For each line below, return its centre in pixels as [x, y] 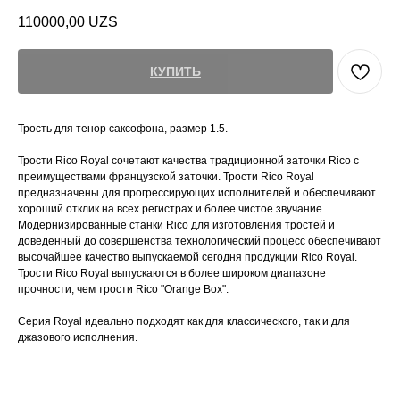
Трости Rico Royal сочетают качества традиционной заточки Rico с [188, 161]
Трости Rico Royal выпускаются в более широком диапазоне [172, 274]
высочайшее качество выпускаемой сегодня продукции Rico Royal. [187, 258]
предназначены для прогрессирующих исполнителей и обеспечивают [197, 193]
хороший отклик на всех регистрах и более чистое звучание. [171, 209]
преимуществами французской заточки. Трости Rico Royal [166, 177]
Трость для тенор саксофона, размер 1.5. [123, 129]
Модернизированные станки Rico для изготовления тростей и [176, 225]
